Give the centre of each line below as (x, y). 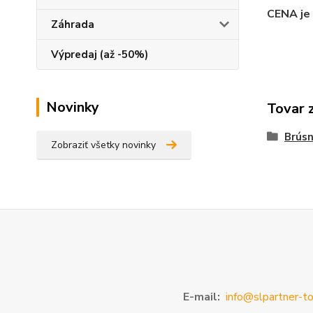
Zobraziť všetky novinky (103, 145)
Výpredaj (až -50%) (100, 54)
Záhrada (73, 24)
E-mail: (202, 297)
